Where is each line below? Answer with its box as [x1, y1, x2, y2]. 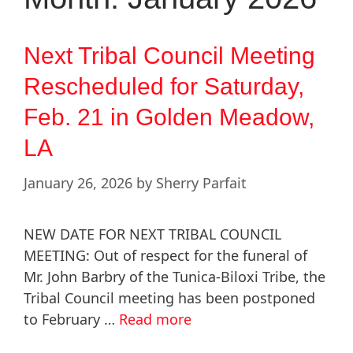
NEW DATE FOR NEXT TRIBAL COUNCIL [24, 225, 281, 244]
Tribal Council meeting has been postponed [24, 288, 315, 308]
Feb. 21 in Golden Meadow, [24, 104, 314, 131]
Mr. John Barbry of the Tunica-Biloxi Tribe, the [24, 267, 325, 287]
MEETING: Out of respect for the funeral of [24, 246, 307, 266]
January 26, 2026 [24, 173, 132, 193]
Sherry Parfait [156, 173, 247, 193]
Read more [119, 310, 191, 329]
